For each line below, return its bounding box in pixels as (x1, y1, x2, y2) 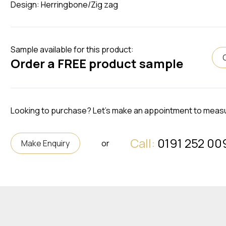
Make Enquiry (21, 138, 70, 149)
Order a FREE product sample (11, 55, 184, 72)
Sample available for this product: (11, 44, 134, 55)
